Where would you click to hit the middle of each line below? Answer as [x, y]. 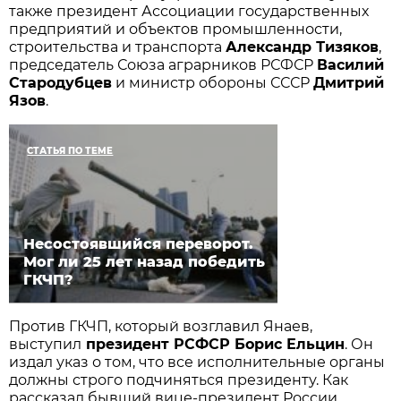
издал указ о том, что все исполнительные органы [197, 362]
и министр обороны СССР [213, 82]
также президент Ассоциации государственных [189, 11]
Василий [351, 64]
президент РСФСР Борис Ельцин [213, 344]
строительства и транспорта [118, 47]
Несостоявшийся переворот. [139, 243]
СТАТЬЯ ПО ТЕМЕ [70, 150]
